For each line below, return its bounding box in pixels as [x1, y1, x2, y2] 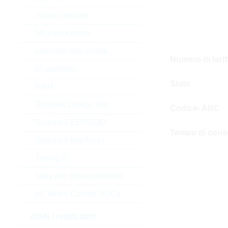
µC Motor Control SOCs [35, 189, 121, 198]
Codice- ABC [169, 104, 220, 112]
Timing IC [35, 154, 70, 162]
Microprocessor [35, 29, 91, 38]
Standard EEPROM [35, 118, 106, 127]
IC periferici [35, 65, 76, 73]
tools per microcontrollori [35, 172, 124, 180]
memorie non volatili [35, 47, 108, 55]
